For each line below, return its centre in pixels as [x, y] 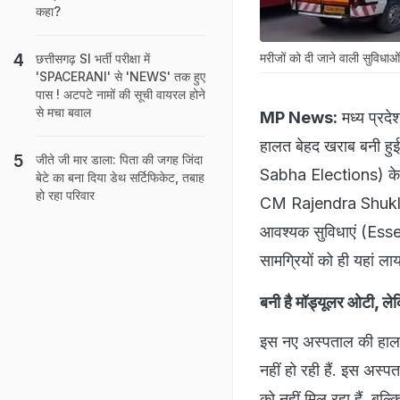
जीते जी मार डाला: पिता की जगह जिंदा [119, 159]
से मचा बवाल [63, 112]
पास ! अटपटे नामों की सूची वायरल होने [121, 94]
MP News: [299, 117]
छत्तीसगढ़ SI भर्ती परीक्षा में [93, 58]
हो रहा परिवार [65, 195]
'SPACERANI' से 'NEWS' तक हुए [121, 76]
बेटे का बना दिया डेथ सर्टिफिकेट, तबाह [120, 177]
